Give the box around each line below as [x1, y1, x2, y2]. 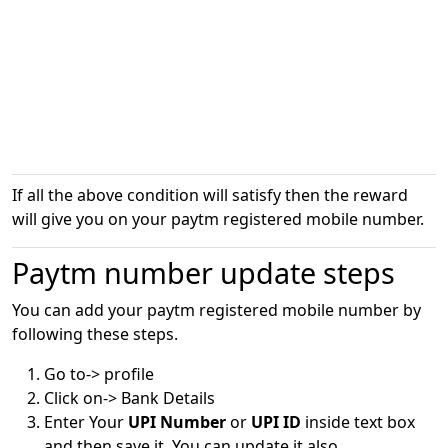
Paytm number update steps [12, 252, 395, 292]
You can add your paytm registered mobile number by [12, 298, 421, 321]
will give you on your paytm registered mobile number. [12, 207, 424, 230]
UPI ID [251, 410, 301, 433]
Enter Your [44, 410, 128, 433]
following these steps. [12, 322, 178, 345]
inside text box [301, 410, 415, 433]
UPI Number [128, 410, 226, 433]
